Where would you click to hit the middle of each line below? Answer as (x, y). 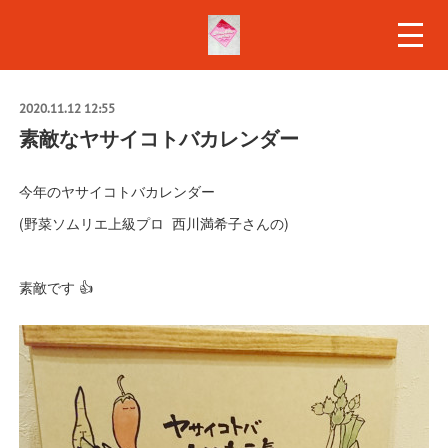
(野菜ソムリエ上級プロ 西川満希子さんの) (153, 223)
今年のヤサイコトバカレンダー (116, 191)
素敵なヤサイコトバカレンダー (158, 137)
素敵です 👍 (55, 287)
